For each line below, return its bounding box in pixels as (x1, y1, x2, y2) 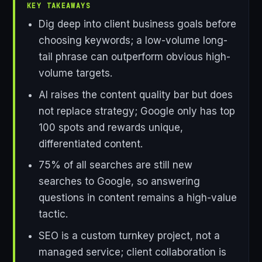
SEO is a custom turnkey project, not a (38, 229, 220, 242)
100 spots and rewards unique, (38, 121, 183, 133)
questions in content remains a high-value (38, 192, 237, 204)
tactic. (38, 208, 68, 220)
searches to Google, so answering (38, 175, 200, 188)
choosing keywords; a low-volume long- (38, 35, 227, 47)
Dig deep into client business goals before (38, 18, 236, 30)
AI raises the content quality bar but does (38, 88, 233, 101)
